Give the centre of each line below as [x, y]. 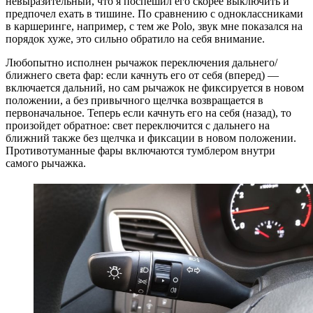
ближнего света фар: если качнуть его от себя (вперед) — [142, 75]
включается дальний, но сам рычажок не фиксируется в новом [155, 88]
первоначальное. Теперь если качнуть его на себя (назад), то [148, 113]
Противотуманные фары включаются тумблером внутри [140, 151]
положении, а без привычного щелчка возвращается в [134, 101]
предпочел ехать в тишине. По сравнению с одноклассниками [154, 14]
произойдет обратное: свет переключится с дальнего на [138, 126]
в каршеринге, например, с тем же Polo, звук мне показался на [154, 27]
